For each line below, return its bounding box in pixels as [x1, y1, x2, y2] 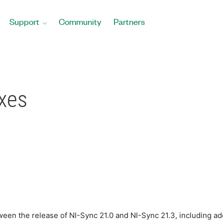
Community [59, 16, 102, 27]
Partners [113, 16, 145, 27]
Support [9, 16, 39, 27]
